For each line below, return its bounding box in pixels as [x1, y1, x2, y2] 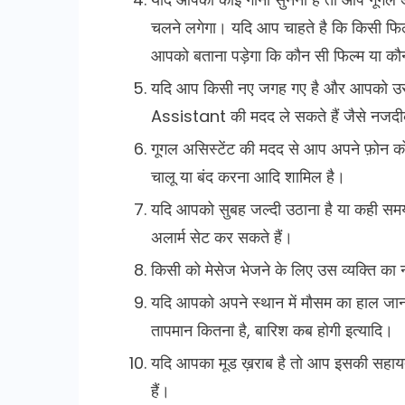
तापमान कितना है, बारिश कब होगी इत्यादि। [151, 318, 393, 342]
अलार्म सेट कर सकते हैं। [151, 225, 293, 249]
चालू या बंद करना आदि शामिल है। [151, 165, 345, 188]
